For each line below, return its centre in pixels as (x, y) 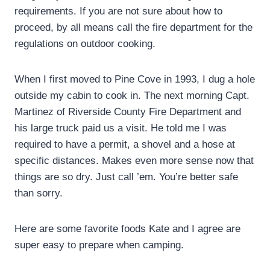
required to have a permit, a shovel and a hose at (125, 144)
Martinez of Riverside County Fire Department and (128, 111)
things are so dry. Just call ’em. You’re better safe (126, 177)
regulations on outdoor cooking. (85, 43)
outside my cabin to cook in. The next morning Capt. (132, 95)
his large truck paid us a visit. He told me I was (121, 128)
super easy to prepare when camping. (99, 245)
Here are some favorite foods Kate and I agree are (127, 228)
